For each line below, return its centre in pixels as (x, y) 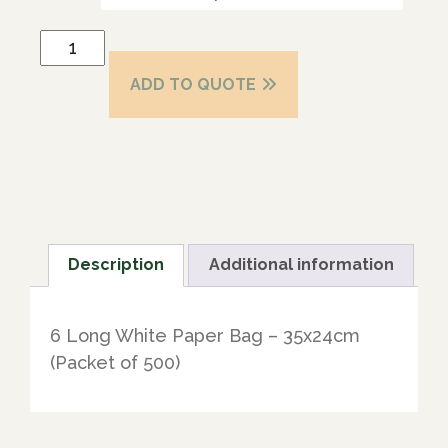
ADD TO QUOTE (193, 84)
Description (116, 265)
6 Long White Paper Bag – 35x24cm (205, 336)
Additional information (301, 265)
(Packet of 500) (115, 363)
